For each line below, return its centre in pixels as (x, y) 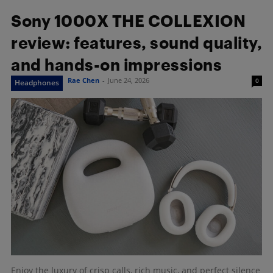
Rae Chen (83, 80)
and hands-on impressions (116, 65)
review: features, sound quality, (136, 43)
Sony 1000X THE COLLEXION (128, 21)
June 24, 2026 (129, 80)
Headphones (37, 83)
